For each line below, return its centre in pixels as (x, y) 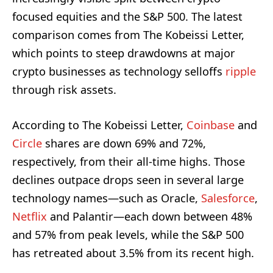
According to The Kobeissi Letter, (99, 125)
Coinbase (211, 125)
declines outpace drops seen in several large (128, 179)
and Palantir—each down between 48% (150, 216)
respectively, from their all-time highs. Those (129, 161)
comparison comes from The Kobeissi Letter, (128, 34)
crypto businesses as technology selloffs (119, 71)
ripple (241, 71)
